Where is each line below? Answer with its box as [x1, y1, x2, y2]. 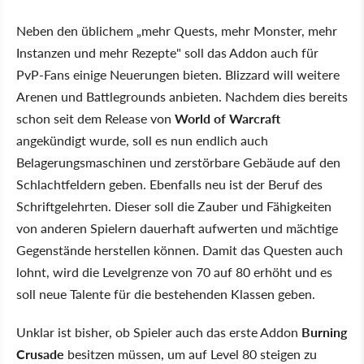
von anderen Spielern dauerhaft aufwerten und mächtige [16, 219, 338, 238]
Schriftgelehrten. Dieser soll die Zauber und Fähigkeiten [16, 197, 331, 216]
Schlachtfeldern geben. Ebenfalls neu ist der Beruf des [16, 175, 323, 194]
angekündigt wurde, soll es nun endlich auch [16, 131, 268, 150]
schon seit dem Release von [16, 109, 175, 128]
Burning [301, 323, 347, 342]
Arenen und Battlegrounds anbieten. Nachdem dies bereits [16, 87, 348, 106]
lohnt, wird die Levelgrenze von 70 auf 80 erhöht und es [16, 262, 332, 282]
